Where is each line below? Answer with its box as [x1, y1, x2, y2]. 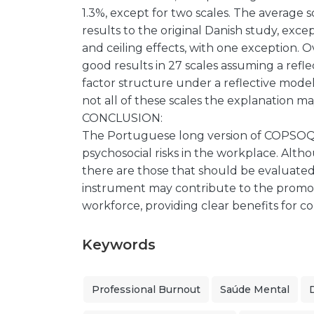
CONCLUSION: [82, 111, 163, 125]
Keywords [82, 236, 156, 253]
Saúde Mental [220, 283, 289, 296]
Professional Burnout [92, 283, 200, 296]
